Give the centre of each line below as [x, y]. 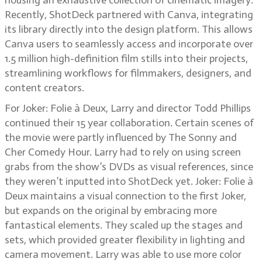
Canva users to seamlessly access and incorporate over [129, 44]
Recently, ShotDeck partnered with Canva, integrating [129, 15]
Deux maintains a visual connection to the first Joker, [125, 196]
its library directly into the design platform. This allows [129, 29]
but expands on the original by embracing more [111, 211]
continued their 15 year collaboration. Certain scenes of [129, 123]
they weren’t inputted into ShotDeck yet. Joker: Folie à [129, 181]
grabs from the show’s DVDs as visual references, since [129, 167]
